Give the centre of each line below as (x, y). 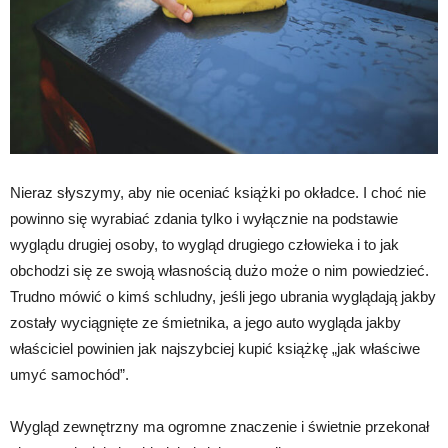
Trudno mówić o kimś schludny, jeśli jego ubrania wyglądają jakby (223, 297)
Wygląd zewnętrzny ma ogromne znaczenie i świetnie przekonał (219, 427)
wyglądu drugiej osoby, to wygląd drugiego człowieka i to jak (204, 245)
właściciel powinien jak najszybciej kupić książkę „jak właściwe (215, 349)
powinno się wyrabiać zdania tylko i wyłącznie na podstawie (204, 219)
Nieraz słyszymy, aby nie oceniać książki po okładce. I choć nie (218, 193)
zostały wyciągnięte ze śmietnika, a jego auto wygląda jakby (205, 323)
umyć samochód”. (69, 375)
